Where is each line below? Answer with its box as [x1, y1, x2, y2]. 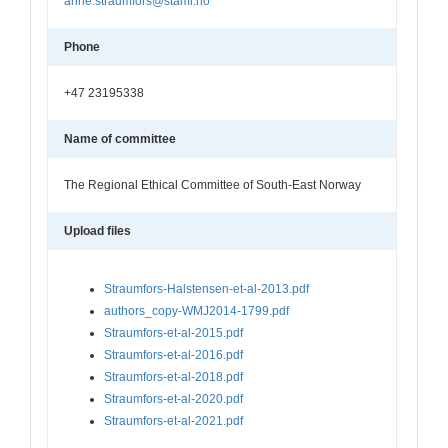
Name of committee [64, 131, 176, 146]
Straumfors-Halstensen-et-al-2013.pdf [104, 281, 309, 296]
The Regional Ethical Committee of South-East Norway [64, 177, 361, 192]
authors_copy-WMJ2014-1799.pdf [104, 303, 289, 318]
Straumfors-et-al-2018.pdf [104, 369, 243, 384]
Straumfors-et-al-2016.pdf [104, 347, 243, 362]
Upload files [64, 223, 131, 238]
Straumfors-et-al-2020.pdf [104, 391, 243, 406]
